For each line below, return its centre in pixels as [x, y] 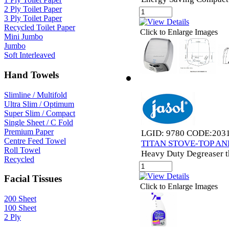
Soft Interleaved [30, 55]
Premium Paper [29, 131]
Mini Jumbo [24, 37]
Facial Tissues [33, 179]
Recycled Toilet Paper [40, 28]
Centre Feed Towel [35, 141]
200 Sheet [20, 199]
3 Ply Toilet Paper [33, 18]
